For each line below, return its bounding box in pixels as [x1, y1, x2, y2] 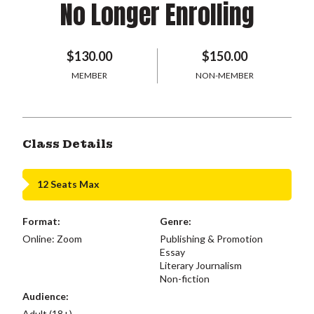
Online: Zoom [22, 232, 82, 245]
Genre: [159, 214, 191, 227]
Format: [22, 214, 60, 227]
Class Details [22, 136, 113, 151]
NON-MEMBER [195, 69, 254, 81]
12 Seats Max [37, 178, 100, 190]
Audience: [22, 289, 69, 302]
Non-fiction [159, 272, 210, 285]
